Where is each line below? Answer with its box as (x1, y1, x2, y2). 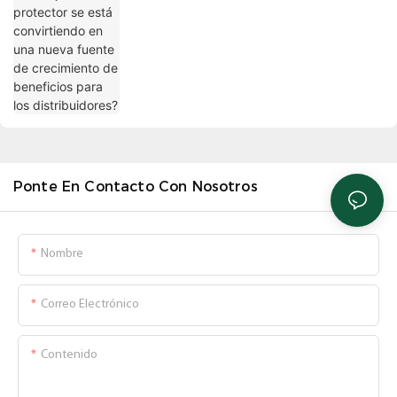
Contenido (41, 348, 97, 362)
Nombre (41, 247, 83, 261)
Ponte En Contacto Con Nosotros (13, 178, 258, 196)
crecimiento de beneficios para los (133, 4, 331, 20)
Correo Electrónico (41, 298, 139, 312)
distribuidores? (133, 23, 218, 39)
